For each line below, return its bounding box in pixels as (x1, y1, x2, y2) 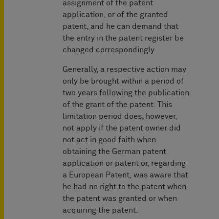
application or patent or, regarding (63, 159, 186, 168)
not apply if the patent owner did (63, 124, 181, 132)
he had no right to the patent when (63, 183, 186, 191)
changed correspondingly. (63, 46, 158, 54)
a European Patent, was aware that (63, 171, 188, 179)
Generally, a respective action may (63, 66, 186, 74)
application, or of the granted (63, 11, 168, 19)
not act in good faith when (63, 136, 156, 144)
